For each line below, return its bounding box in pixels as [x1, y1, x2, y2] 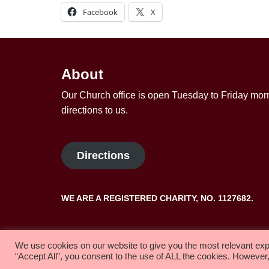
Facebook [83, 6, 118, 17]
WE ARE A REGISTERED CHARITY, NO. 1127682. [61, 193, 253, 203]
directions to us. [61, 105, 128, 115]
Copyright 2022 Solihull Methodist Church [61, 235, 239, 246]
